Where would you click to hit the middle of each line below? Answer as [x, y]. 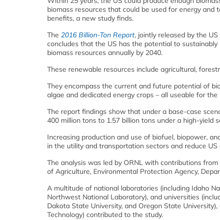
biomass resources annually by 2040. [105, 53]
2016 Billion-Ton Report [98, 35]
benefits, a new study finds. [90, 18]
